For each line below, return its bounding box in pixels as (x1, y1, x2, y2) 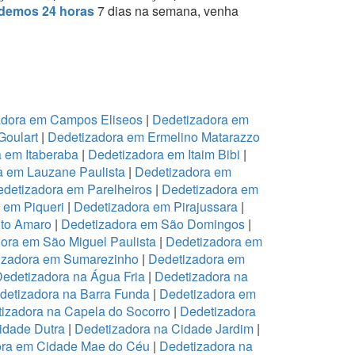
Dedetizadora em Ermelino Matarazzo (47, 127, 260, 146)
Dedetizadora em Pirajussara (74, 197, 238, 216)
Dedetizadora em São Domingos (60, 214, 245, 233)
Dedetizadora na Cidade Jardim (74, 319, 254, 338)
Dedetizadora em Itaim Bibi (88, 144, 243, 163)
